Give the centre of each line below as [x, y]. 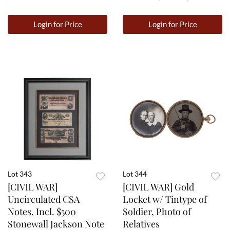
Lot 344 [135, 174]
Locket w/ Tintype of [165, 199]
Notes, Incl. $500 [42, 212]
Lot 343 [20, 174]
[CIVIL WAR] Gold [158, 187]
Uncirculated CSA [44, 199]
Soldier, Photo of [157, 212]
